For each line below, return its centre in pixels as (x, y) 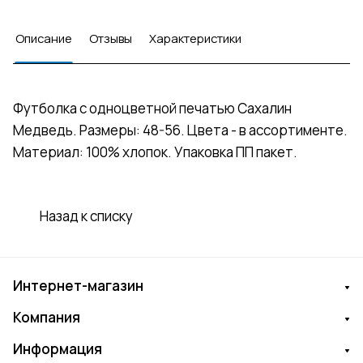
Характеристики (195, 38)
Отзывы (111, 38)
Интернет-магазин (78, 286)
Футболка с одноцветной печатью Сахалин (152, 109)
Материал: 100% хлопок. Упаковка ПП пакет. (155, 152)
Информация (58, 349)
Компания (47, 318)
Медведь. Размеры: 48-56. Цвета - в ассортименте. (180, 130)
